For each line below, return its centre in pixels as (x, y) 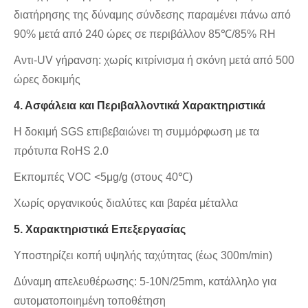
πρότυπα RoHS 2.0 (61, 151)
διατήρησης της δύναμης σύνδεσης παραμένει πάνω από (152, 15)
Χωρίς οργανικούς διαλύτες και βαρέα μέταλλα (126, 203)
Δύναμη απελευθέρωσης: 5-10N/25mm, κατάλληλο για (145, 282)
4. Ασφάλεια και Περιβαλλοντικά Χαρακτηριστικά (140, 106)
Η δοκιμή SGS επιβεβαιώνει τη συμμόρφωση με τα (136, 132)
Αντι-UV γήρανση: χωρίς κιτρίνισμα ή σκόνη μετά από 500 (154, 60)
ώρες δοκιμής (47, 80)
